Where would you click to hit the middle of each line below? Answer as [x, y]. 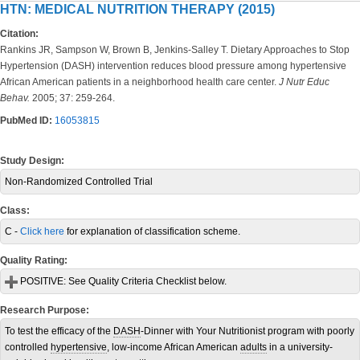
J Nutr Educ [304, 82]
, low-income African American [174, 347]
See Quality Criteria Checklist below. [146, 281]
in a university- [300, 347]
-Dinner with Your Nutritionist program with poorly [247, 331]
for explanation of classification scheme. [152, 231]
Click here [42, 231]
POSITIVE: [42, 281]
